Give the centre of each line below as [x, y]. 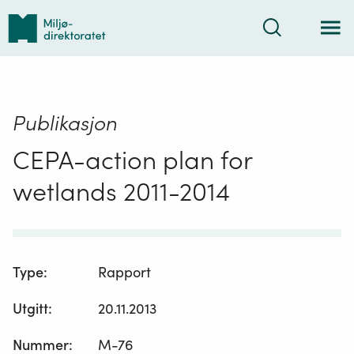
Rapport [125, 273]
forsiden [32, 54]
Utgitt [30, 309]
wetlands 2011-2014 [121, 191]
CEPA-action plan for [132, 160]
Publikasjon [65, 122]
